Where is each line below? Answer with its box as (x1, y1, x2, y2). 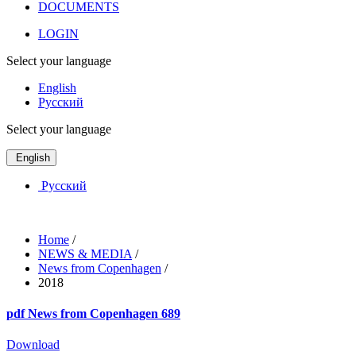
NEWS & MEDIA (38, 246, 132, 261)
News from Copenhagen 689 (28, 307, 180, 321)
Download (6, 338, 60, 352)
